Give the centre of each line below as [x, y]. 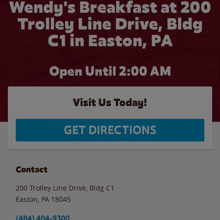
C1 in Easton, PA [110, 41]
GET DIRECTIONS [110, 130]
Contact [32, 169]
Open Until [84, 71]
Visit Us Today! [110, 102]
